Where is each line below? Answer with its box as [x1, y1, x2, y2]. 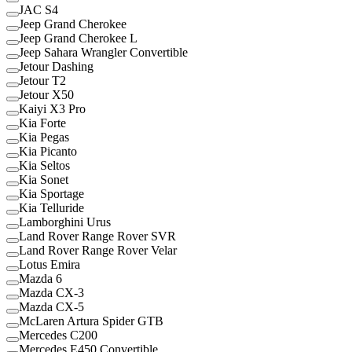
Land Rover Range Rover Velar [19, 243, 177, 257]
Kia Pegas [19, 130, 69, 144]
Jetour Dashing [19, 59, 93, 73]
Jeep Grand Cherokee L [19, 31, 137, 45]
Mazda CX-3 [19, 285, 84, 299]
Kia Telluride [19, 200, 84, 214]
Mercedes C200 [19, 328, 97, 342]
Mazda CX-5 [19, 299, 84, 313]
